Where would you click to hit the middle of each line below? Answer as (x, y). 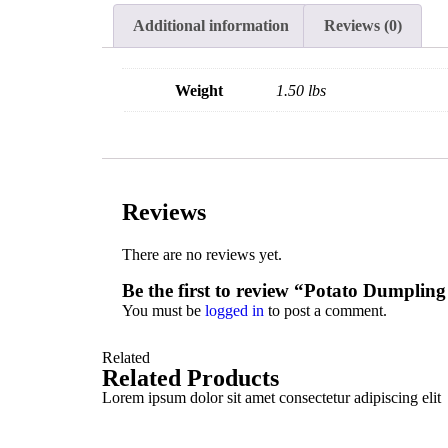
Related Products (190, 378)
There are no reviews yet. (202, 255)
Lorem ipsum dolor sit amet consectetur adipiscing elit (271, 398)
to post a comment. (325, 311)
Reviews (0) (362, 25)
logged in (234, 311)
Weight (199, 90)
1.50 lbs (301, 90)
